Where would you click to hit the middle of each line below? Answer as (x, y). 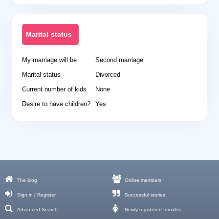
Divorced (108, 75)
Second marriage (119, 60)
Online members (143, 180)
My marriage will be (49, 60)
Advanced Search (37, 209)
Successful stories (145, 195)
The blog (27, 180)
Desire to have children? (56, 104)
